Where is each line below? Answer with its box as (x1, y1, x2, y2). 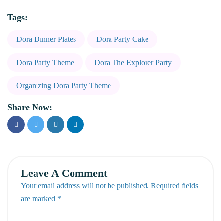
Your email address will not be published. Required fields (21, 181, 198, 190)
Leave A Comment (21, 166, 107, 179)
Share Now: (7, 102, 52, 112)
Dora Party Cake (96, 35, 148, 43)
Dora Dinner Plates (16, 35, 76, 43)
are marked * (21, 194, 61, 203)
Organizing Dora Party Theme (16, 81, 111, 90)
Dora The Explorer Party (94, 58, 172, 67)
